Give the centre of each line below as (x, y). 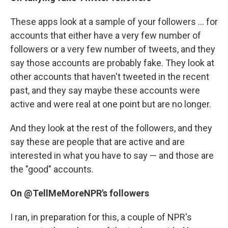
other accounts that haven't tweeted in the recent (110, 77)
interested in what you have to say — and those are (112, 155)
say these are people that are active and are (97, 142)
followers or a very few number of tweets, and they (113, 49)
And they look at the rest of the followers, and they (111, 128)
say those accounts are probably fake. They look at (112, 63)
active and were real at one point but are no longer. (111, 104)
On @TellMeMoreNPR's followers (80, 193)
